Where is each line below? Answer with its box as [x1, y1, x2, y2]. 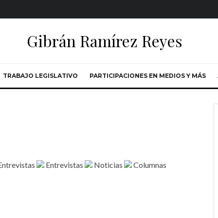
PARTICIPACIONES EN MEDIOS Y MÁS [90, 72, 206, 79]
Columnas [132, 160, 166, 169]
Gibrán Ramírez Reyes [27, 30, 182, 51]
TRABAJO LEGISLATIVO [3, 72, 78, 79]
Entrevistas [44, 160, 85, 169]
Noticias [92, 160, 124, 169]
